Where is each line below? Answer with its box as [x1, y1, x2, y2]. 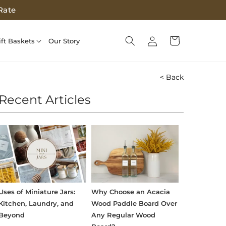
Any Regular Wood [91, 211, 155, 219]
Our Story [48, 37, 80, 45]
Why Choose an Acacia [91, 188, 170, 196]
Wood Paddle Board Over [91, 199, 177, 208]
